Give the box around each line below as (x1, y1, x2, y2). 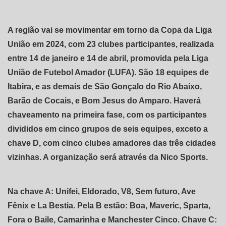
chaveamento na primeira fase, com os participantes (8, 110, 207, 119)
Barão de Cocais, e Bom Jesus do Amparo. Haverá (8, 96, 201, 105)
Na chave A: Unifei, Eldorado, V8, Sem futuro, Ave (8, 187, 196, 196)
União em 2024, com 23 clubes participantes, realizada (8, 39, 214, 48)
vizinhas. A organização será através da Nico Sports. (8, 152, 208, 161)
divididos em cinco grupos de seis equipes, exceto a (8, 124, 208, 133)
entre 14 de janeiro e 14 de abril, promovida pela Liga (8, 53, 208, 63)
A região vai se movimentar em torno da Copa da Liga (8, 25, 212, 34)
